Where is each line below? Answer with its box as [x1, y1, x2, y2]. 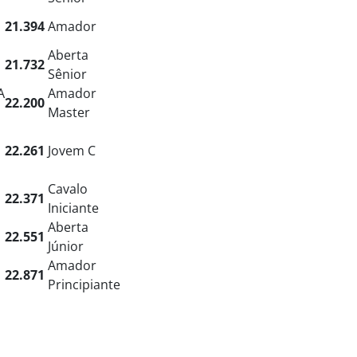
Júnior [48, 237, 84, 256]
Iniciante [48, 199, 99, 218]
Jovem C [48, 142, 96, 160]
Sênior [48, 65, 87, 84]
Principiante [48, 276, 120, 294]
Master [48, 104, 90, 122]
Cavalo [48, 180, 88, 198]
